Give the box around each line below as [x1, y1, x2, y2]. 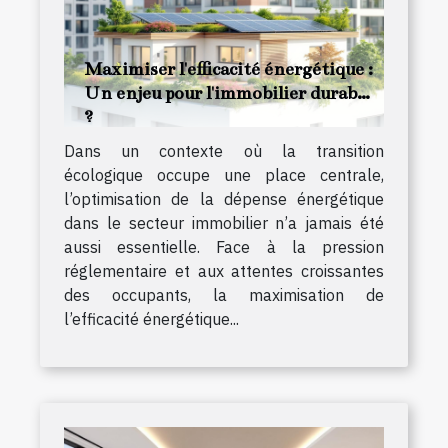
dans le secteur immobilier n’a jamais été [64, 212, 384, 233]
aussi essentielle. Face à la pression [64, 236, 384, 257]
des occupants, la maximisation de [64, 284, 384, 305]
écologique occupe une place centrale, [64, 164, 384, 185]
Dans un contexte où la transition [64, 140, 384, 161]
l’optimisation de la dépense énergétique [64, 188, 384, 209]
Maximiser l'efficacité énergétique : [84, 57, 373, 80]
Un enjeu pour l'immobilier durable [84, 81, 371, 104]
